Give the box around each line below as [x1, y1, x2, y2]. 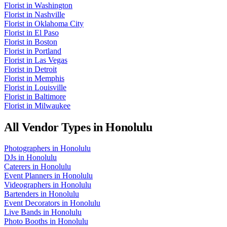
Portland [34, 46, 61, 55]
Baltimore [34, 92, 66, 101]
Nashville [34, 10, 65, 19]
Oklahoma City [34, 19, 84, 28]
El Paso [34, 28, 59, 37]
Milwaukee [34, 101, 70, 110]
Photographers [4, 144, 50, 153]
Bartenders [4, 190, 39, 199]
